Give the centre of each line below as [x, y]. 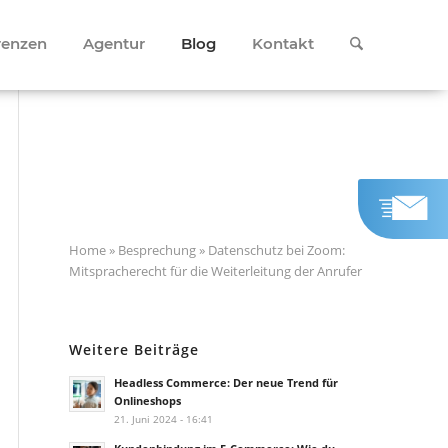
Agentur [113, 43]
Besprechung [157, 250]
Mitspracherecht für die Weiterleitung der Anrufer [215, 271]
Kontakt [282, 43]
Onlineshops [147, 400]
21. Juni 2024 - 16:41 [163, 419]
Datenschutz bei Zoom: [276, 250]
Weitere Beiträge [134, 349]
